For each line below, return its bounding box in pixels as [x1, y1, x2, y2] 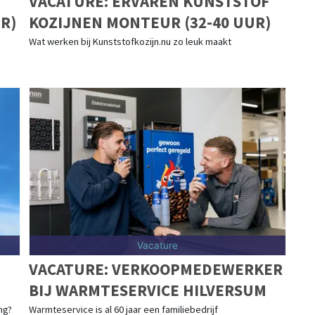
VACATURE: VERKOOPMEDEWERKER [28, 258, 283, 279]
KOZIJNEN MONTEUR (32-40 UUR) [28, 11, 271, 32]
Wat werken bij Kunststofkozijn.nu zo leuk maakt [28, 34, 231, 48]
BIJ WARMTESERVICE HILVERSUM [28, 279, 266, 300]
